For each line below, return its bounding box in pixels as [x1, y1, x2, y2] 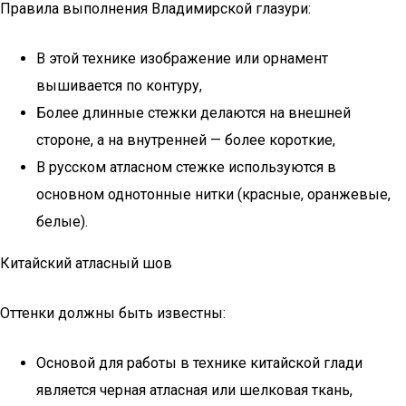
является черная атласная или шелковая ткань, [36, 382, 353, 399]
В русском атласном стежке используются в [36, 159, 336, 176]
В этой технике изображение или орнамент [36, 50, 328, 67]
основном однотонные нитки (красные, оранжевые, [36, 186, 391, 203]
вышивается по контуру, [36, 77, 202, 94]
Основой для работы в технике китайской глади [36, 354, 362, 372]
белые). [36, 213, 88, 230]
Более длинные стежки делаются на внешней [36, 104, 351, 121]
